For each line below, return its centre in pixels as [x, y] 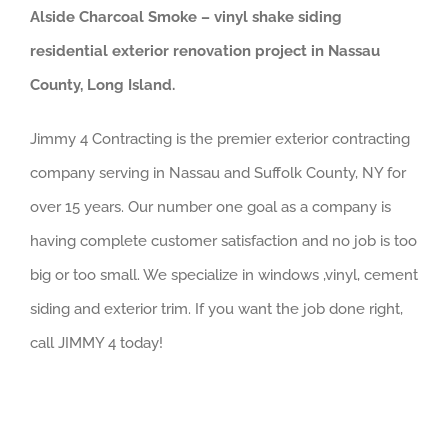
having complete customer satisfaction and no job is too [223, 241]
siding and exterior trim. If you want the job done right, [216, 309]
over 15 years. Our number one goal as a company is [210, 207]
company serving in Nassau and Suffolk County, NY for [218, 173]
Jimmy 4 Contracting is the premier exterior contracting [220, 139]
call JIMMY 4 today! [96, 343]
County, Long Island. [102, 85]
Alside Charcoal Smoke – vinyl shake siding [186, 17]
